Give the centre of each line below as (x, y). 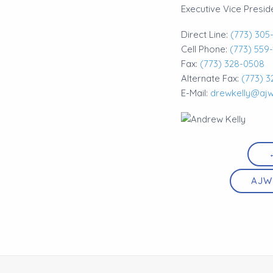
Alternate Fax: (211, 78)
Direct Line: (206, 34)
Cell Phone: (205, 49)
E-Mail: (196, 93)
